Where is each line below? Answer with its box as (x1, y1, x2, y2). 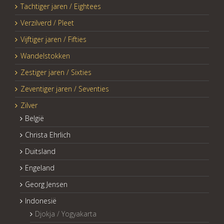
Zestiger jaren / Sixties (20, 67, 91, 77)
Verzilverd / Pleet (20, 18, 74, 28)
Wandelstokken (20, 51, 70, 61)
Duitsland (25, 146, 55, 156)
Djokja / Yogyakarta (35, 209, 96, 219)
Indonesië (25, 196, 56, 206)
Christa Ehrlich (25, 130, 70, 140)
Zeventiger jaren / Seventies (20, 84, 109, 94)
